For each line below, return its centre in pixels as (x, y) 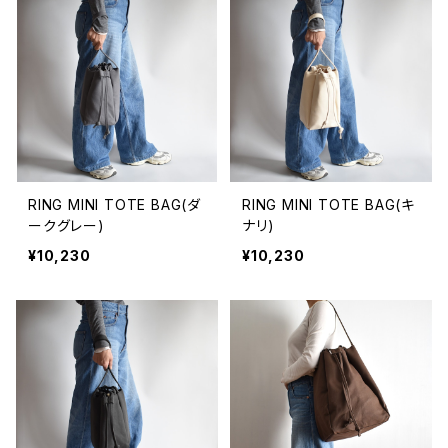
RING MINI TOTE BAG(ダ (114, 204)
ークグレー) (66, 225)
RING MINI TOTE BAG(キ (328, 204)
